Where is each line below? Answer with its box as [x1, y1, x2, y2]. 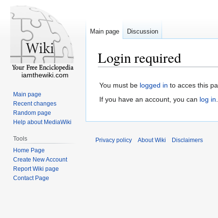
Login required [98, 48, 181, 67]
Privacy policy [95, 137, 132, 144]
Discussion [127, 28, 158, 36]
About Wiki [138, 137, 166, 144]
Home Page [13, 146, 45, 154]
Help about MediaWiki [13, 118, 72, 126]
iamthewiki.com [21, 71, 69, 79]
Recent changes [13, 100, 57, 107]
